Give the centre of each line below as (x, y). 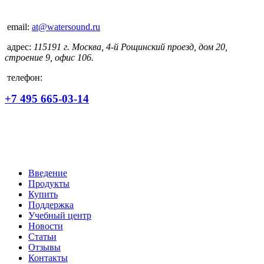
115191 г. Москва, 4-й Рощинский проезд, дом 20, (131, 47)
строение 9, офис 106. (49, 57)
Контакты (48, 258)
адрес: (19, 47)
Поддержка (51, 204)
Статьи (42, 236)
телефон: (25, 77)
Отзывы (44, 247)
